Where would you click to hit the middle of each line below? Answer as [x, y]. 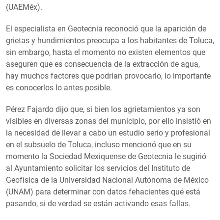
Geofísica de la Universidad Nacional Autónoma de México [107, 180]
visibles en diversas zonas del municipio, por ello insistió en [109, 121]
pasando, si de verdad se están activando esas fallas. [98, 203]
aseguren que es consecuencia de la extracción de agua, [103, 64]
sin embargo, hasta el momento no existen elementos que [106, 52]
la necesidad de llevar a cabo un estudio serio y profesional [108, 133]
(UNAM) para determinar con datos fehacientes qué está [103, 192]
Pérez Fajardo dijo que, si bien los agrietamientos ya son [103, 109]
